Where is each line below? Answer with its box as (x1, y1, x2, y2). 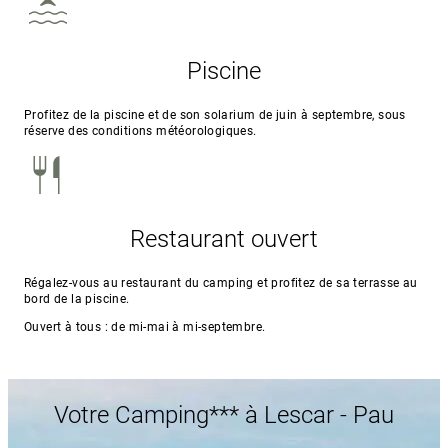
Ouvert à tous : (24, 319, 109, 334)
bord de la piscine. (24, 291, 130, 306)
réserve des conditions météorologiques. (24, 123, 257, 138)
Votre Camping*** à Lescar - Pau (54, 400, 394, 429)
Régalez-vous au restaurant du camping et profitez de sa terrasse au (24, 275, 418, 290)
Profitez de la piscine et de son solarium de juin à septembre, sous (24, 107, 406, 122)
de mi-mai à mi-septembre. (108, 319, 266, 334)
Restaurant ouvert (130, 224, 318, 253)
